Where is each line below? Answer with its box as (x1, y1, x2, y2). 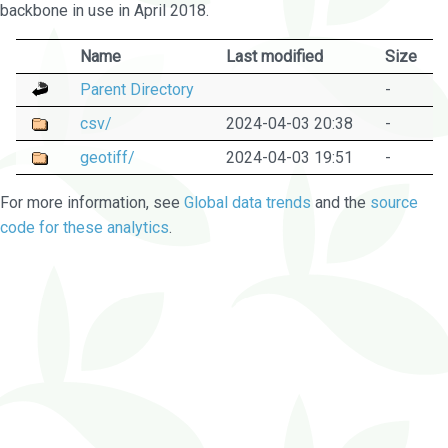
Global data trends (184, 192, 311, 212)
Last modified (225, 46, 323, 66)
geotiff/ (79, 147, 135, 167)
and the (311, 192, 370, 212)
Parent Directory (79, 79, 194, 99)
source (370, 192, 418, 212)
